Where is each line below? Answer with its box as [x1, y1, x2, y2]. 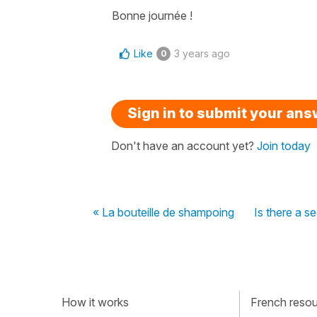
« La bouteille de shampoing [93, 204, 234, 219]
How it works [62, 295, 129, 310]
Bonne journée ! [112, 8, 192, 23]
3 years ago [174, 47, 230, 59]
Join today [257, 138, 311, 153]
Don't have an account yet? [111, 138, 257, 153]
